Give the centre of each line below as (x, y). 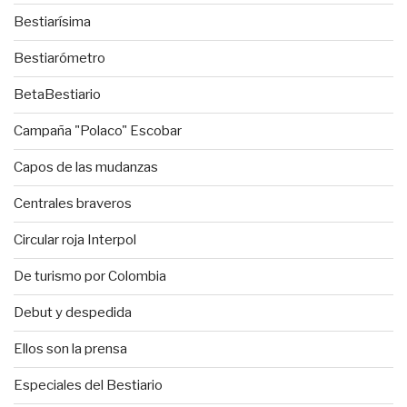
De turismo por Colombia (90, 277)
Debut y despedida (73, 313)
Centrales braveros (73, 204)
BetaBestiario (57, 95)
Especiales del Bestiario (88, 386)
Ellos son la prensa (70, 349)
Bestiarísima (52, 22)
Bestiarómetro (60, 59)
